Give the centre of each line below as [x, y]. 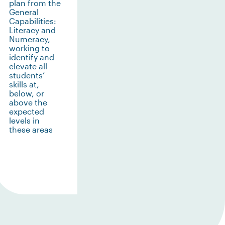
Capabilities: [32, 21]
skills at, [24, 84]
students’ [27, 75]
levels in [24, 120]
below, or [26, 93]
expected [26, 111]
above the [28, 102]
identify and [31, 57]
